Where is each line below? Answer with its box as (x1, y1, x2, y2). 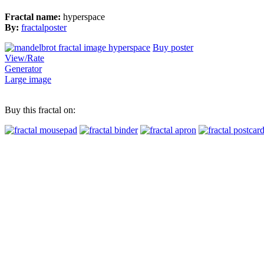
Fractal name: (5, 12, 63, 22)
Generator (5, 64, 42, 74)
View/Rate (5, 53, 44, 64)
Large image (5, 74, 51, 85)
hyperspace (63, 12, 105, 22)
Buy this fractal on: (5, 105, 75, 115)
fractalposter (21, 22, 67, 33)
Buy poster (153, 42, 193, 53)
